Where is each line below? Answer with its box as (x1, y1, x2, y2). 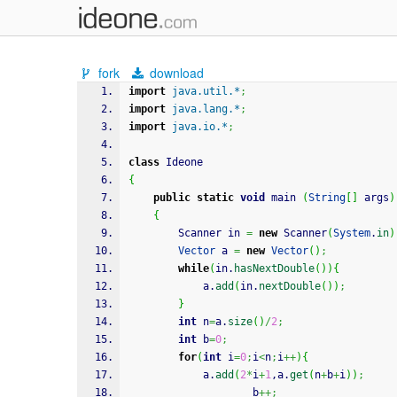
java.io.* (172, 121, 228, 133)
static (197, 191, 234, 204)
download (146, 64, 205, 82)
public (153, 191, 191, 204)
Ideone (160, 156, 203, 168)
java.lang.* (172, 103, 240, 115)
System (333, 227, 370, 239)
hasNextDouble (234, 262, 315, 275)
